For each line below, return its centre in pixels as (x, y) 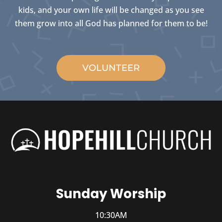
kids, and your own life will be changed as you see (111, 10)
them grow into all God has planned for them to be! (111, 23)
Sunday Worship (111, 194)
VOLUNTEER (111, 68)
